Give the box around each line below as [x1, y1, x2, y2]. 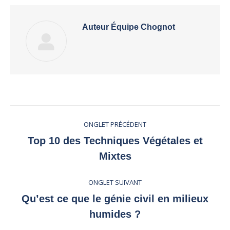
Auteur [82, 23, 109, 32]
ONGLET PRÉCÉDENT [84, 120, 146, 129]
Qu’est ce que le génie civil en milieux [22, 193, 208, 205]
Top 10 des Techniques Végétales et [27, 135, 203, 147]
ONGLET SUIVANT [88, 178, 142, 187]
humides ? [89, 208, 141, 220]
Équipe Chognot [109, 23, 175, 32]
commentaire [10, 152, 119, 172]
